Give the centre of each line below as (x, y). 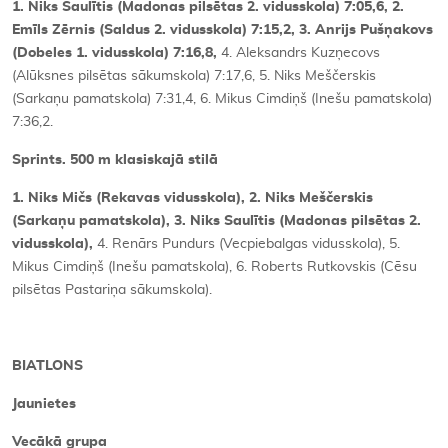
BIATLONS (47, 365)
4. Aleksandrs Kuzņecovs (300, 52)
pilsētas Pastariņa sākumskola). (112, 289)
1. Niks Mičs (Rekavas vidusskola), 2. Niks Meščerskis (192, 197)
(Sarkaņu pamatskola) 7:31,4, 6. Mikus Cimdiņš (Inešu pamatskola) (222, 98)
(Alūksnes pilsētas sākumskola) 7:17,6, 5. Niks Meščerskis (194, 75)
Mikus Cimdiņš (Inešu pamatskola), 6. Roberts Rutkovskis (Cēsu (214, 266)
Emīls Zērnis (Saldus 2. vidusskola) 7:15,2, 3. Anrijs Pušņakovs (222, 29)
